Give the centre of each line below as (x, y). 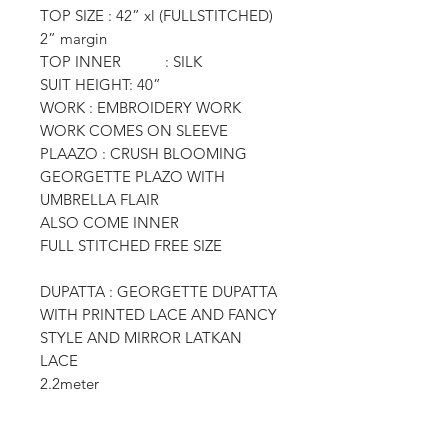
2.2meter (69, 383)
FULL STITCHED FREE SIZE (131, 245)
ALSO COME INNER (109, 222)
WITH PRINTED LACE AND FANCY (158, 314)
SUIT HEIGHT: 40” (100, 84)
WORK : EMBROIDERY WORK (140, 107)
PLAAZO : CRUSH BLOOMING (143, 153)
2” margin (73, 38)
